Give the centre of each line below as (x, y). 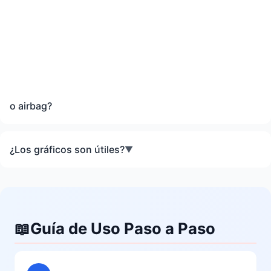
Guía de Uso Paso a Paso (123, 229)
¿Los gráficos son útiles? (67, 150)
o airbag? (31, 106)
